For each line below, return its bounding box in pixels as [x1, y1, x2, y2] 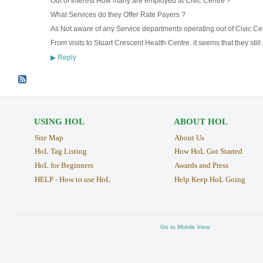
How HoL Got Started [174, 147, 242, 156]
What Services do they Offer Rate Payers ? [50, 11, 186, 19]
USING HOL [33, 116, 85, 126]
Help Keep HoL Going [174, 175, 245, 184]
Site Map [34, 133, 63, 142]
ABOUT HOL [173, 116, 228, 126]
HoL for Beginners [34, 161, 93, 170]
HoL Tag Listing [34, 147, 87, 156]
